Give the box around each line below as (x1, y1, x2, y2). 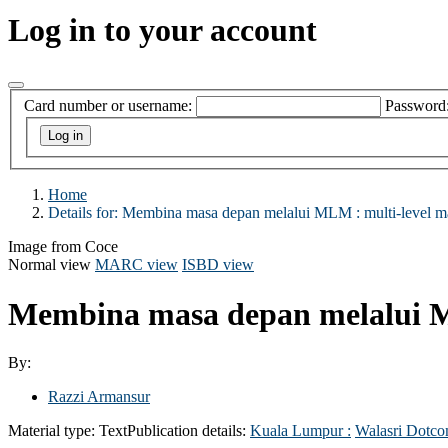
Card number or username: (24, 97, 192, 115)
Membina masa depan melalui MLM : (122, 204, 364, 222)
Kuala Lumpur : (250, 421, 351, 439)
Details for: (48, 204, 122, 222)
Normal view (8, 256, 91, 274)
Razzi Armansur (48, 387, 150, 405)
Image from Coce (8, 238, 118, 256)
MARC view (95, 256, 178, 274)
